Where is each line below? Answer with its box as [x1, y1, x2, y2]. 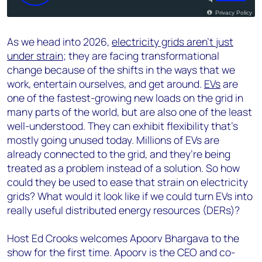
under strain [7, 49, 63, 63]
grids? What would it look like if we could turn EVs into [7, 189, 253, 203]
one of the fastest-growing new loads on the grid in [7, 91, 243, 105]
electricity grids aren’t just [112, 35, 233, 49]
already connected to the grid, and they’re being [7, 147, 230, 161]
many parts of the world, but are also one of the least [7, 105, 252, 119]
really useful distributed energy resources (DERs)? [7, 203, 240, 217]
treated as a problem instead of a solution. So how [7, 161, 240, 175]
